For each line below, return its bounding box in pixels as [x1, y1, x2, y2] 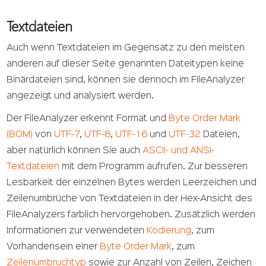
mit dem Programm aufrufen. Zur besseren [59, 163, 248, 172]
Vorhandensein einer [7, 243, 100, 252]
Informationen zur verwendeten [7, 227, 147, 236]
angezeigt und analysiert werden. [7, 92, 154, 101]
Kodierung [147, 227, 192, 236]
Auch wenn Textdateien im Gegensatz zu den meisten [7, 44, 245, 53]
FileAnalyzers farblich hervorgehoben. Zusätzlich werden [7, 211, 256, 220]
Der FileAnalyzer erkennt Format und [7, 115, 169, 123]
